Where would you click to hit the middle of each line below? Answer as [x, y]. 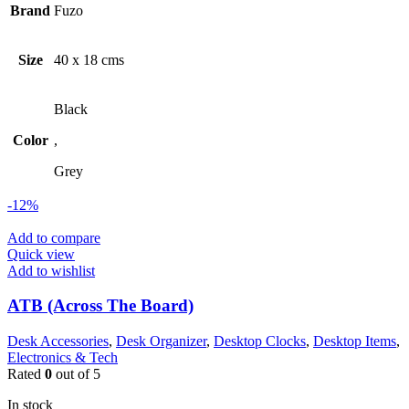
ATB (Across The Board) [100, 306]
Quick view [41, 254]
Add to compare [54, 237]
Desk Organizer [161, 341]
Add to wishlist [51, 270]
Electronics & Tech [63, 357]
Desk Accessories [58, 341]
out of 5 [76, 374]
